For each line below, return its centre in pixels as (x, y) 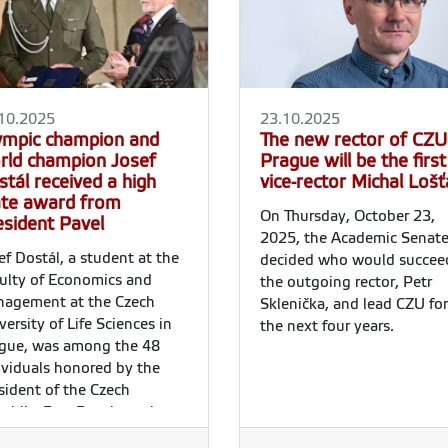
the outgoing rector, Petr (346, 281)
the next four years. (327, 325)
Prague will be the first (353, 160)
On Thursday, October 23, (347, 215)
